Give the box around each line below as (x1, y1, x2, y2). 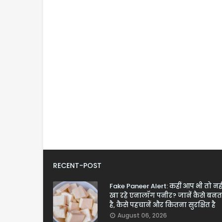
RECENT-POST (53, 161, 102, 170)
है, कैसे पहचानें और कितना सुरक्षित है (110, 200, 216, 210)
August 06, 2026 (117, 211, 167, 220)
